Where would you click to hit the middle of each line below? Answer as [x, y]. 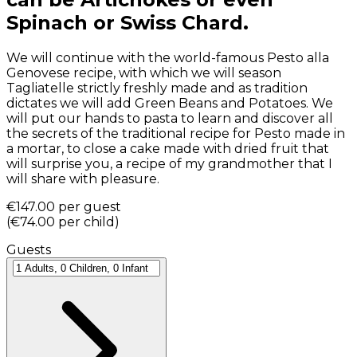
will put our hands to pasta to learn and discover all [170, 118]
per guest [90, 206]
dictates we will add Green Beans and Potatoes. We [170, 103]
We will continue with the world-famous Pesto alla [168, 57]
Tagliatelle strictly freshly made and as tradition [157, 88]
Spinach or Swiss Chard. [127, 23]
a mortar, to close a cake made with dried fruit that [168, 148]
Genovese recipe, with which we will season [144, 73]
